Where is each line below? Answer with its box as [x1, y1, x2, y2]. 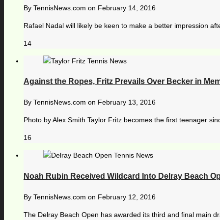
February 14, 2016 [98, 3, 156, 12]
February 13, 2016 [98, 98, 156, 107]
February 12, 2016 [98, 193, 156, 201]
